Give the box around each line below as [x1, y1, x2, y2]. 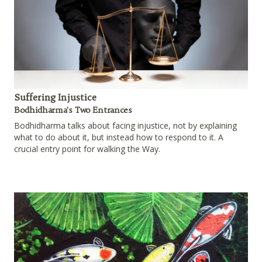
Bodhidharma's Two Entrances [14, 105, 132, 116]
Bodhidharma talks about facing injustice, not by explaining [14, 120, 237, 132]
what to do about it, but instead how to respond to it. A [14, 132, 223, 143]
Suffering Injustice [14, 91, 96, 104]
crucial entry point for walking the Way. [14, 143, 160, 155]
